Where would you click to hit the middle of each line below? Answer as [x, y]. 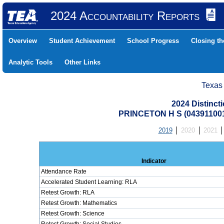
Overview [23, 41]
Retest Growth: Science [73, 213]
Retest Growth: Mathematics [79, 203]
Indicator [154, 161]
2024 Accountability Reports [125, 16]
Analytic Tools [30, 62]
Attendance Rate [64, 171]
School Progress [153, 41]
